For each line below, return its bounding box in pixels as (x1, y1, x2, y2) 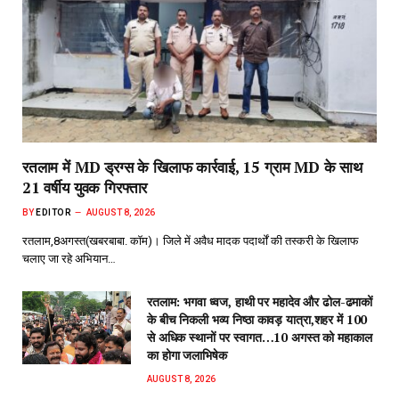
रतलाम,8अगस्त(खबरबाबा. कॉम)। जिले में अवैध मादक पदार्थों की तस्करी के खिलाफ (22, 234, 359, 248)
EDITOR (36, 208, 71, 218)
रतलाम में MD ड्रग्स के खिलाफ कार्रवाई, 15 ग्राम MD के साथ (22, 157, 363, 178)
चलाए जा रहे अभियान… (22, 252, 116, 266)
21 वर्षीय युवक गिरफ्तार (22, 177, 148, 199)
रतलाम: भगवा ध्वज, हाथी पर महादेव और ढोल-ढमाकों (147, 293, 373, 311)
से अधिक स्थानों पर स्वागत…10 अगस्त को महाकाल (147, 329, 372, 346)
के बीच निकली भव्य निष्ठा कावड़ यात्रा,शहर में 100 (147, 311, 368, 329)
